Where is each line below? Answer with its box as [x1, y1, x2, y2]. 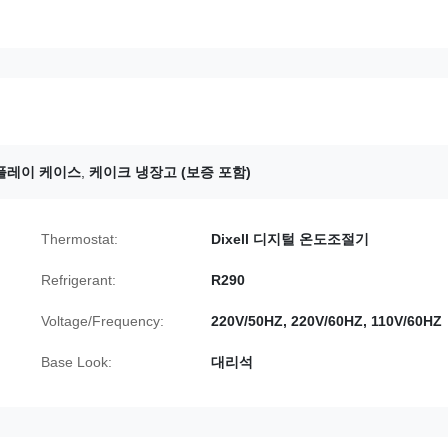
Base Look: [41, 354, 112, 370]
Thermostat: [41, 231, 118, 247]
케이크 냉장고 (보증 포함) [89, 164, 251, 180]
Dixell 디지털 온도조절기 [211, 231, 369, 247]
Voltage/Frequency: [41, 313, 164, 329]
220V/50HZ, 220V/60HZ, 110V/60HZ [211, 313, 442, 329]
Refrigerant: [41, 272, 116, 288]
